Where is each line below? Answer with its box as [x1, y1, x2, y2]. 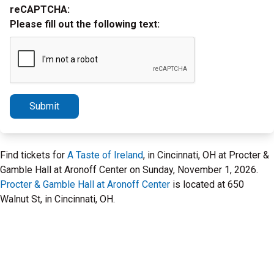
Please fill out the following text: [10, 18, 160, 30]
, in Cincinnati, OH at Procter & [143, 149, 269, 161]
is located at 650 [170, 179, 244, 190]
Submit [29, 100, 59, 112]
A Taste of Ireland [67, 149, 143, 161]
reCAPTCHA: [10, 4, 70, 15]
